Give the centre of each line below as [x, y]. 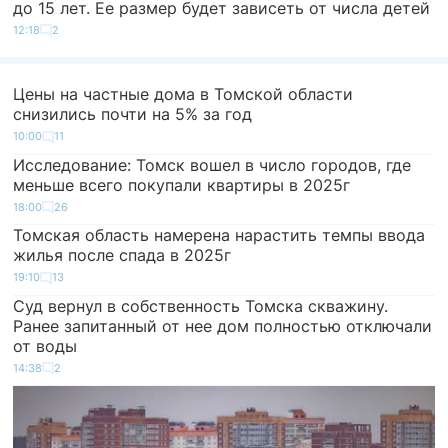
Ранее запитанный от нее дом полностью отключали [223, 325]
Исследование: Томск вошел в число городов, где [212, 164]
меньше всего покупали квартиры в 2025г [182, 184]
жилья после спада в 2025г [122, 255]
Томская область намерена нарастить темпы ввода [219, 235]
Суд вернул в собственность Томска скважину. [201, 305]
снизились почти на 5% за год [133, 114]
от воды [45, 345]
